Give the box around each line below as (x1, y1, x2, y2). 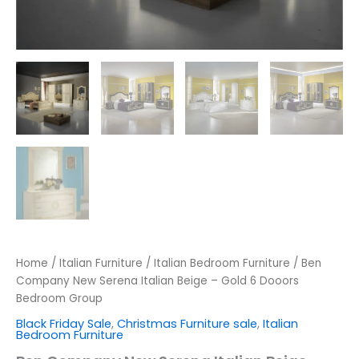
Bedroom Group (16, 290, 103, 306)
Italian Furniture (59, 255, 143, 271)
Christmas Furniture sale (117, 316, 257, 333)
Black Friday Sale (16, 316, 111, 333)
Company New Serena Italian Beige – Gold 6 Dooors (16, 272, 299, 288)
